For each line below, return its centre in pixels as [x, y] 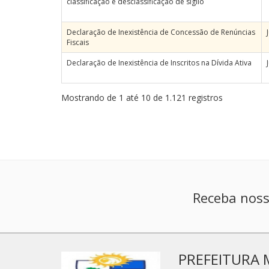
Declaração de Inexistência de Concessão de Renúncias [161, 32]
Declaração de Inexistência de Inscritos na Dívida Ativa [159, 63]
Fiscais [78, 42]
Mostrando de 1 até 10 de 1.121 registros [142, 98]
